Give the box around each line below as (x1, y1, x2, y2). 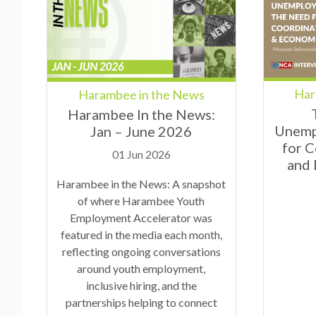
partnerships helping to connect (65, 295, 217, 309)
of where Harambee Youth (78, 193, 205, 207)
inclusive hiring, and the (85, 278, 197, 292)
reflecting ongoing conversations (61, 244, 221, 258)
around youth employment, (77, 261, 206, 275)
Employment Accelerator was (70, 210, 213, 224)
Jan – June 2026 (90, 122, 193, 140)
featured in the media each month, (60, 227, 222, 241)
